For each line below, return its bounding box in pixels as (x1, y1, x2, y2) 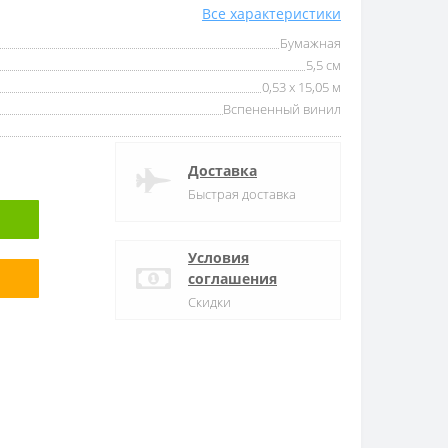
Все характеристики (202, 3, 341, 23)
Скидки (188, 293, 231, 311)
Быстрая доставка (188, 184, 296, 203)
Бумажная (280, 33, 341, 52)
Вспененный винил (223, 99, 341, 118)
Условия (188, 248, 249, 267)
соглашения (188, 269, 277, 288)
